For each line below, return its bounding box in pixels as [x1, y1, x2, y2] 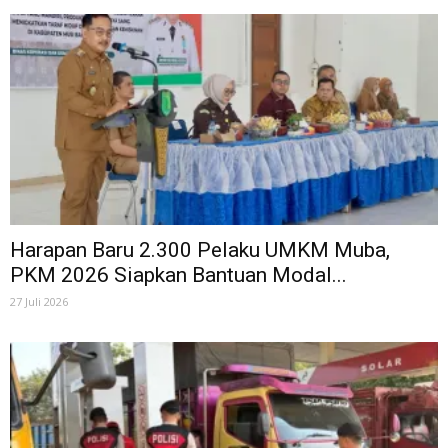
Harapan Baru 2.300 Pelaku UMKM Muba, [10, 238, 390, 263]
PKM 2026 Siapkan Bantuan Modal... [10, 263, 347, 288]
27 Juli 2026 [10, 294, 68, 310]
